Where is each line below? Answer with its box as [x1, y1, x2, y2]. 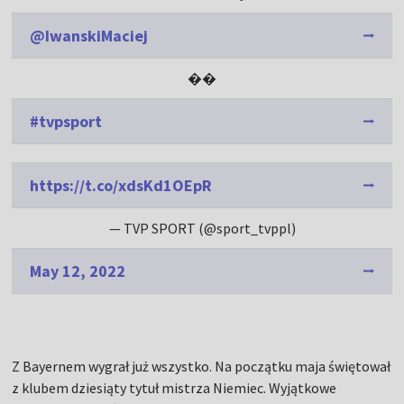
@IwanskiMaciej [30, 25, 149, 46]
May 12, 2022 [30, 261, 126, 281]
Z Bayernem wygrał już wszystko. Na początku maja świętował [12, 357, 391, 375]
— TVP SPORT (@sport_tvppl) [108, 219, 296, 237]
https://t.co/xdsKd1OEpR [30, 175, 213, 196]
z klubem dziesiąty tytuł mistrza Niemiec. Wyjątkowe [12, 379, 337, 397]
